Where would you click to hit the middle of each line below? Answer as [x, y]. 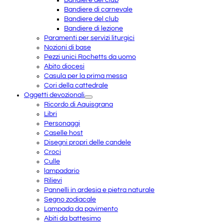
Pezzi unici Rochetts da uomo [90, 57]
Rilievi [53, 180]
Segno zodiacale [70, 199]
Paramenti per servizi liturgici [89, 38]
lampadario [62, 171]
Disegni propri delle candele [87, 142]
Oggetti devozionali [54, 95]
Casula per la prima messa [85, 76]
